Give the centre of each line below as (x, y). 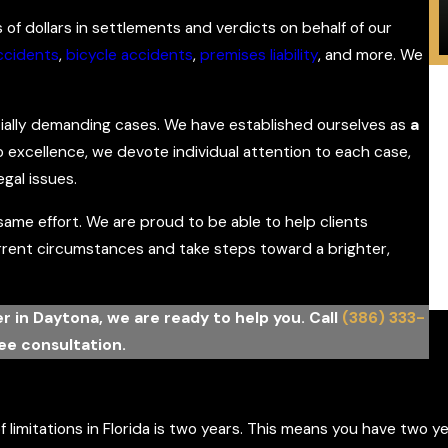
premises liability (259, 55)
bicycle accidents (129, 55)
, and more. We (370, 55)
